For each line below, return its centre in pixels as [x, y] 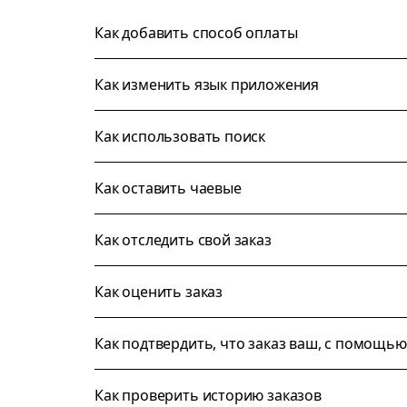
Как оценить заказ [159, 292]
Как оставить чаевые [168, 188]
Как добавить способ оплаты [196, 33]
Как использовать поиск [180, 136]
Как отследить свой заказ [183, 240]
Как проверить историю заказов [208, 395]
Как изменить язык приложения [207, 84]
